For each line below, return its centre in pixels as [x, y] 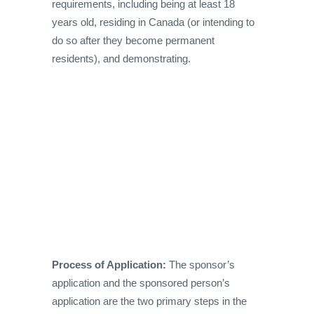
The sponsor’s [200, 265]
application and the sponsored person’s [141, 283]
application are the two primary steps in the [149, 301]
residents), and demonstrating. [121, 59]
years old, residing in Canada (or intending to [153, 22]
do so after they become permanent [133, 41]
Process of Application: [109, 265]
